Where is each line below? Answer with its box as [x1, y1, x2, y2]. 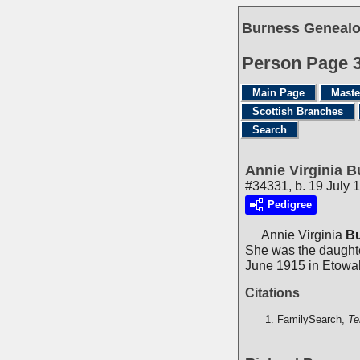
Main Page [252, 87, 305, 99]
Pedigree [268, 198, 312, 211]
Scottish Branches [252, 105, 343, 117]
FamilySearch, [277, 313, 348, 325]
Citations [245, 285, 300, 300]
